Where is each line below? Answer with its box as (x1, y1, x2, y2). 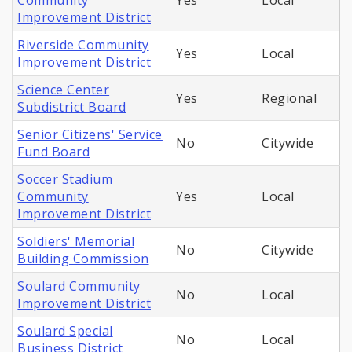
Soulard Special (17, 322, 113, 340)
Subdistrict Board (17, 98, 126, 116)
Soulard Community (17, 277, 141, 295)
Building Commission (17, 250, 149, 268)
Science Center (17, 81, 110, 99)
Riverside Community (17, 36, 149, 54)
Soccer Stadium (17, 170, 113, 189)
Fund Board (17, 143, 90, 161)
